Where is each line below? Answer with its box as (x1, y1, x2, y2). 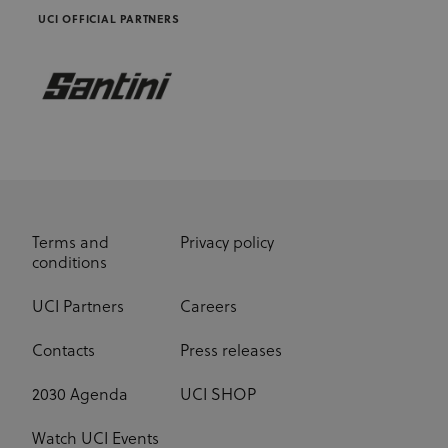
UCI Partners (32, 298, 124, 317)
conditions (32, 254, 107, 273)
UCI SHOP (180, 386, 256, 405)
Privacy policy (180, 234, 274, 253)
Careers (180, 298, 237, 317)
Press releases (180, 342, 282, 361)
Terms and (32, 234, 109, 253)
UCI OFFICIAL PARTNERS (38, 14, 180, 27)
